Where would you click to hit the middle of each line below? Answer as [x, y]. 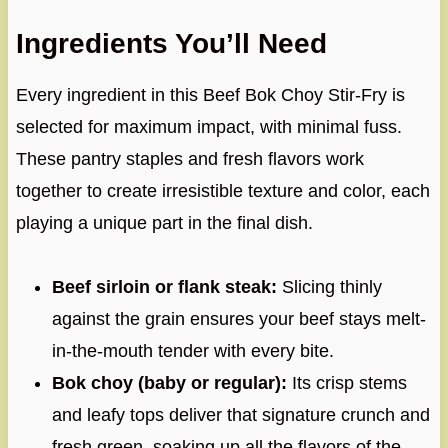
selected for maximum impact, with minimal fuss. [208, 126]
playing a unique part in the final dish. [164, 222]
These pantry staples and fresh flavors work [189, 158]
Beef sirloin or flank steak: [164, 286]
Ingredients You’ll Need [171, 43]
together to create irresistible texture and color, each [222, 190]
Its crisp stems [346, 382]
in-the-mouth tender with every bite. [192, 350]
